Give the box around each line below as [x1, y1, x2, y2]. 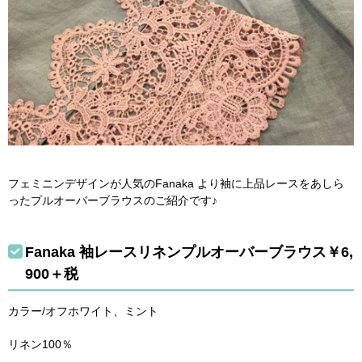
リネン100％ [8, 337, 73, 351]
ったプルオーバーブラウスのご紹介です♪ [8, 194, 217, 207]
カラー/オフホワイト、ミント [8, 304, 158, 318]
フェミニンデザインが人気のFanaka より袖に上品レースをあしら [8, 177, 344, 190]
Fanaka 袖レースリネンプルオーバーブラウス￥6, [25, 244, 353, 260]
